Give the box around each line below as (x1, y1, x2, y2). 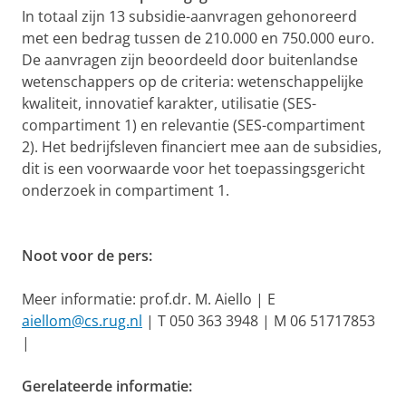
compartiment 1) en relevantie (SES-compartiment (22, 115, 365, 135)
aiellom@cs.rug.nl (22, 311, 142, 331)
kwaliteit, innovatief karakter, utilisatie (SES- (22, 93, 316, 113)
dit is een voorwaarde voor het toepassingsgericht (22, 159, 365, 179)
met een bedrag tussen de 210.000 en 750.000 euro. (22, 28, 374, 48)
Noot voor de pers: (22, 246, 159, 266)
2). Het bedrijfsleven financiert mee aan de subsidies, (22, 137, 382, 157)
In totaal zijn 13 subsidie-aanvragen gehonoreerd (22, 6, 357, 26)
